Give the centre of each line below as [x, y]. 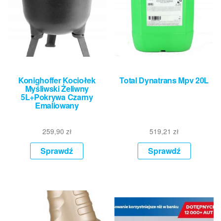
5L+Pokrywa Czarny [57, 97]
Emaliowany [57, 105]
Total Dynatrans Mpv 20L [164, 80]
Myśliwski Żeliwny [57, 88]
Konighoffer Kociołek [57, 80]
